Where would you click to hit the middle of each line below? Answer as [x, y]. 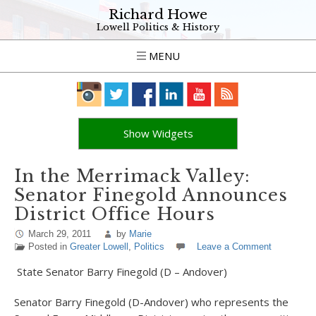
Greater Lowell [99, 247]
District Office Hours [115, 214]
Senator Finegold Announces [151, 195]
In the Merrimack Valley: [132, 176]
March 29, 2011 [60, 234]
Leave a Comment [234, 247]
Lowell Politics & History [158, 27]
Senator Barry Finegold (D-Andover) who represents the [151, 302]
